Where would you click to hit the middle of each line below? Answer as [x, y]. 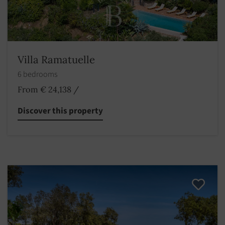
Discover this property [60, 111]
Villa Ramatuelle [56, 59]
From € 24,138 [44, 89]
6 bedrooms [38, 74]
